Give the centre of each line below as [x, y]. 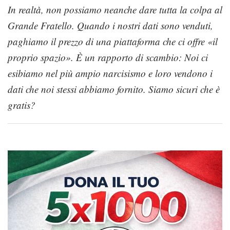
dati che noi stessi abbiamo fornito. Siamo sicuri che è [114, 89]
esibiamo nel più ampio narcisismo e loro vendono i [110, 73]
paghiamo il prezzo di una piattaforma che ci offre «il [113, 42]
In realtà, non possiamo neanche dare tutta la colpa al [115, 10]
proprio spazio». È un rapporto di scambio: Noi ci [108, 57]
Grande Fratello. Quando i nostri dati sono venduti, [110, 26]
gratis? [22, 105]
